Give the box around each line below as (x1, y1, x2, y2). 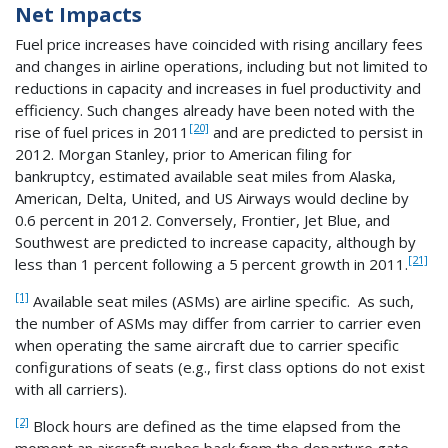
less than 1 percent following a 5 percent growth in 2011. (15, 253, 408, 274)
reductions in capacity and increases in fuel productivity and (15, 77, 421, 98)
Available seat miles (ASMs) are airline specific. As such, (29, 290, 414, 311)
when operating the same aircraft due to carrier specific (15, 334, 399, 355)
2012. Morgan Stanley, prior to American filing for (15, 143, 352, 164)
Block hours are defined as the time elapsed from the (29, 415, 401, 436)
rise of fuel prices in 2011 (15, 121, 189, 142)
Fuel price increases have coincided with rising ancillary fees (15, 33, 423, 54)
